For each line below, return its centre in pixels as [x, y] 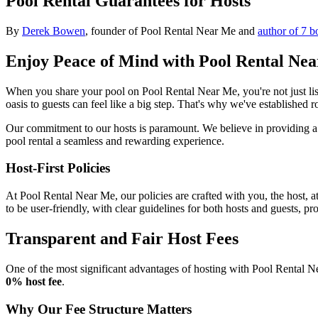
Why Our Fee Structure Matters [99, 309]
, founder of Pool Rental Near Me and [170, 31]
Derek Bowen [54, 31]
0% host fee [34, 281]
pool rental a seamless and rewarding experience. [115, 141]
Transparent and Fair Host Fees [122, 238]
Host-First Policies [58, 168]
